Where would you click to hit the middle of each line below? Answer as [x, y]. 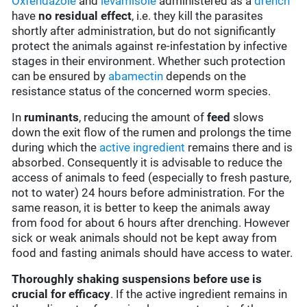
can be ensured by [60, 76]
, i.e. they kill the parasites [198, 16]
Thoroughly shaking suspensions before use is [137, 279]
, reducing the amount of [143, 118]
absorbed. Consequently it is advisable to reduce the [147, 163]
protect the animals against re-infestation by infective [150, 46]
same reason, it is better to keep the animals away [141, 208]
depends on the [205, 76]
